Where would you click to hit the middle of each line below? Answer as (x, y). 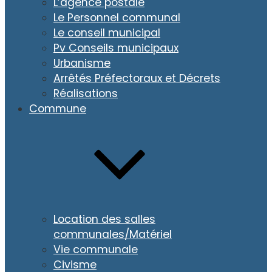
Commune (58, 108)
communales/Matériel (113, 234)
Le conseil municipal (107, 32)
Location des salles (104, 219)
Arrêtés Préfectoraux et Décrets (137, 78)
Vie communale (96, 249)
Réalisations (86, 93)
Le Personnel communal (117, 17)
